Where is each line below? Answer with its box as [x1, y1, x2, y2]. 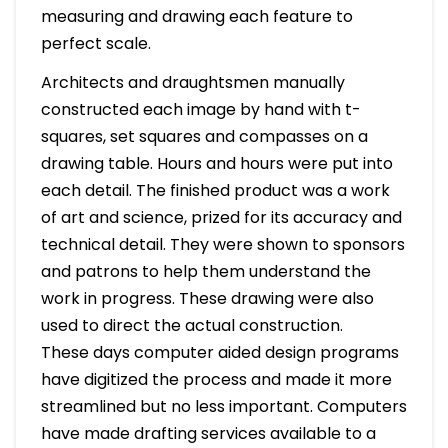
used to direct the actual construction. [40, 313, 343, 337]
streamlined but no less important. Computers [40, 394, 407, 418]
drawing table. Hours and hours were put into [40, 151, 393, 175]
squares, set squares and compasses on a [40, 124, 368, 148]
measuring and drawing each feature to [40, 4, 353, 28]
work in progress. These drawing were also [40, 286, 374, 310]
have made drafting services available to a [40, 421, 376, 445]
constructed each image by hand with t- [40, 97, 361, 121]
